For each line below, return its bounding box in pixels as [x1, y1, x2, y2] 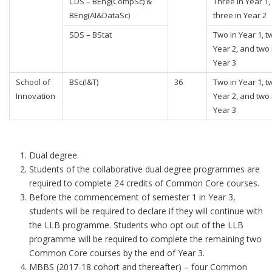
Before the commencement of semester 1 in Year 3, [29, 191, 236, 203]
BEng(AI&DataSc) [69, 10, 130, 21]
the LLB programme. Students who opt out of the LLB [29, 219, 243, 231]
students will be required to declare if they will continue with [29, 205, 263, 217]
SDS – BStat [69, 29, 112, 40]
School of [16, 76, 50, 87]
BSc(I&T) [69, 76, 98, 87]
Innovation [16, 90, 55, 101]
